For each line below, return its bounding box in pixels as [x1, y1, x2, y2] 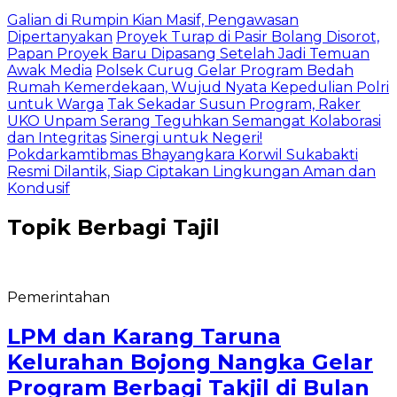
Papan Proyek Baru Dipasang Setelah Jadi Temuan [7, 45, 370, 62]
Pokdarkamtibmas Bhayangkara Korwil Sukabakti [7, 146, 358, 163]
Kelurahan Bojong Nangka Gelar [7, 348, 373, 375]
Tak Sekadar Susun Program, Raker [107, 96, 361, 113]
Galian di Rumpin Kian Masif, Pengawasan [7, 12, 299, 28]
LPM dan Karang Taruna [7, 323, 281, 349]
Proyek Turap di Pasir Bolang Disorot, [116, 28, 379, 45]
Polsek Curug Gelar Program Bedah [96, 62, 354, 79]
